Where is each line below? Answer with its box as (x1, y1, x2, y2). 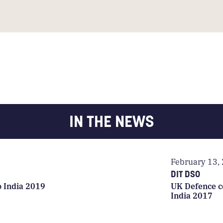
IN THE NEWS (69, 111, 154, 132)
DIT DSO (171, 168, 201, 180)
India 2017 (171, 190, 213, 202)
